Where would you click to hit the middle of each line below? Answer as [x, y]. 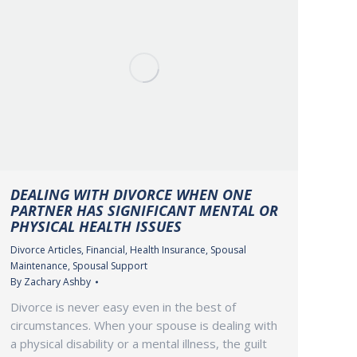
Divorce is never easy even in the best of [123, 307]
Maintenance [39, 266]
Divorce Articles [46, 250]
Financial [106, 250]
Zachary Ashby [57, 282]
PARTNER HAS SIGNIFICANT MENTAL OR [144, 211]
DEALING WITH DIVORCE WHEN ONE [131, 195]
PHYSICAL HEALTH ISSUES [96, 227]
